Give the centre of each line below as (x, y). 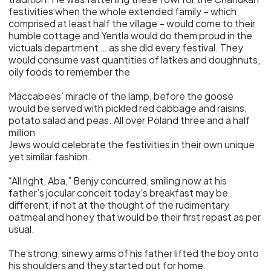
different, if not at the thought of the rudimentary (119, 205)
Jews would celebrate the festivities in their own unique (132, 144)
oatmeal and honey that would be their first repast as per (135, 217)
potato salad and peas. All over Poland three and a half (129, 120)
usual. (22, 229)
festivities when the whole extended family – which (123, 11)
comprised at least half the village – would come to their (132, 23)
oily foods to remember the (70, 72)
